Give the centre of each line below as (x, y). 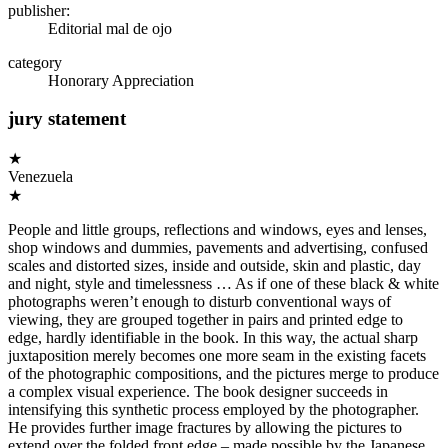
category (35, 62)
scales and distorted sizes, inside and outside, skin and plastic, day (214, 265)
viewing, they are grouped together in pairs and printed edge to (205, 319)
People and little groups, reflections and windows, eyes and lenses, (217, 229)
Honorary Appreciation (121, 80)
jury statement (67, 119)
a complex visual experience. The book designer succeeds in (198, 391)
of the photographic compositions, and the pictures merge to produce (223, 373)
